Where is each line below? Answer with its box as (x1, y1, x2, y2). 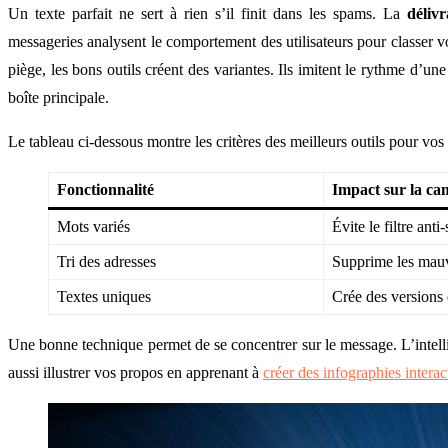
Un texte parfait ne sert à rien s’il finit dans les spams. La (8, 4, 407, 22)
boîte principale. (8, 88, 109, 106)
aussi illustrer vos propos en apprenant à (8, 363, 263, 381)
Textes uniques (57, 287, 151, 305)
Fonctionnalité (57, 180, 154, 198)
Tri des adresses (57, 252, 156, 270)
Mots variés (57, 217, 130, 235)
